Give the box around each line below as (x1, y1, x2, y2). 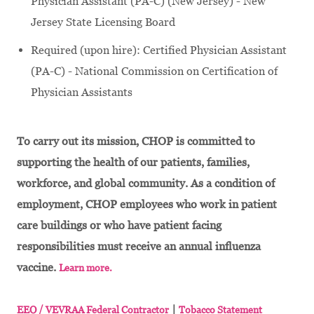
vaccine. (17, 260, 59, 274)
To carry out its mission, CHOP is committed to (17, 134, 255, 148)
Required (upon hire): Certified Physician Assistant (31, 43, 287, 57)
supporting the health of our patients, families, (17, 155, 250, 169)
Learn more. (59, 261, 112, 273)
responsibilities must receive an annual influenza (17, 239, 261, 253)
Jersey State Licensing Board (31, 15, 175, 29)
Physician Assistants (31, 85, 138, 99)
